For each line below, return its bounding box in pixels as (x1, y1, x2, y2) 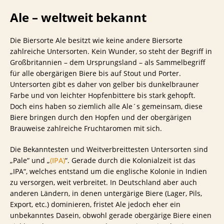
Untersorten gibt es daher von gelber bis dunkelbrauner (10, 79, 199, 89)
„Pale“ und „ (10, 155, 50, 165)
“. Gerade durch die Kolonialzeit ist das (65, 155, 195, 165)
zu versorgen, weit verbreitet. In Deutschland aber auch (10, 177, 197, 187)
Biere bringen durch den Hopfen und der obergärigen (10, 112, 191, 122)
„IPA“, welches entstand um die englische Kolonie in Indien (10, 166, 207, 176)
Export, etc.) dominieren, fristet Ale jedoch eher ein (10, 199, 180, 209)
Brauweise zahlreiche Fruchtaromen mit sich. (10, 123, 162, 133)
